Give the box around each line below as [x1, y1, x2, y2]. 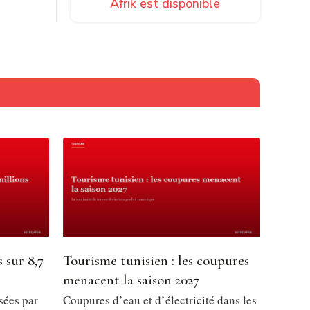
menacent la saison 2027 [63, 271, 199, 289]
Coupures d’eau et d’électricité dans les [63, 291, 257, 308]
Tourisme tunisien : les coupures [63, 251, 249, 269]
